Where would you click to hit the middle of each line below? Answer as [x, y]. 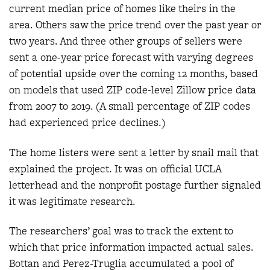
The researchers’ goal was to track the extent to [121, 231]
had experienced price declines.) [87, 122]
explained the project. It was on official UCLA [115, 168]
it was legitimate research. [72, 201]
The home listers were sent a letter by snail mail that [134, 152]
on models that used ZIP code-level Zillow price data [133, 90]
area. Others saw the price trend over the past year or [135, 25]
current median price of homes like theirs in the [122, 8]
